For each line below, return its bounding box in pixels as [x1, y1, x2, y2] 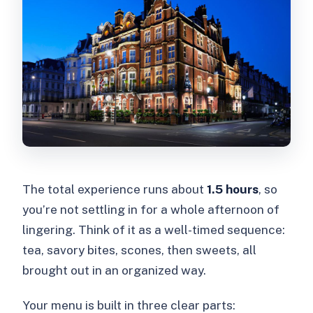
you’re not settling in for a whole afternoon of [22, 202, 280, 217]
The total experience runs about [22, 182, 208, 197]
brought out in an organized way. [22, 263, 207, 278]
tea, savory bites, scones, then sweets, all [22, 242, 257, 258]
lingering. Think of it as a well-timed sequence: [22, 222, 286, 238]
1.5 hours [207, 182, 259, 197]
